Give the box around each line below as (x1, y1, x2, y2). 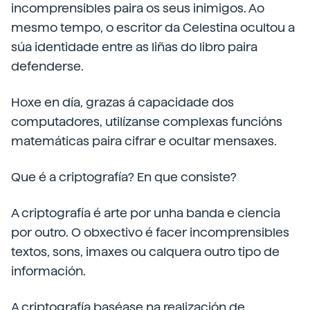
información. (11, 264, 86, 278)
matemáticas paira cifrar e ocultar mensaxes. (11, 134, 277, 148)
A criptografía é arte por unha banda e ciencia (11, 206, 280, 220)
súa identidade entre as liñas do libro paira (11, 39, 257, 54)
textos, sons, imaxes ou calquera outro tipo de (11, 244, 280, 259)
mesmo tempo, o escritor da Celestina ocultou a (11, 20, 295, 35)
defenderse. (11, 59, 84, 73)
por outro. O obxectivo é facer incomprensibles (11, 225, 289, 239)
